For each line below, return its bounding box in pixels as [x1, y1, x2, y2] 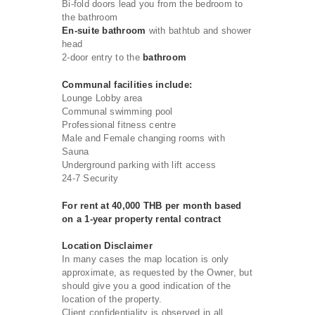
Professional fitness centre [62, 120, 176, 130]
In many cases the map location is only [62, 254, 229, 264]
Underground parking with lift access [62, 160, 216, 170]
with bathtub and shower [148, 25, 252, 36]
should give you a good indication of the [62, 281, 231, 291]
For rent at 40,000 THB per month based [62, 200, 242, 211]
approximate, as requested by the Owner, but [62, 267, 252, 278]
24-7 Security [62, 173, 119, 184]
